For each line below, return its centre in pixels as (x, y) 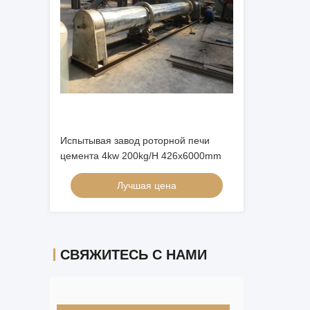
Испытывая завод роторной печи (135, 140)
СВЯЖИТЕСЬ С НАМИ (134, 255)
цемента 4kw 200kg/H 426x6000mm (141, 156)
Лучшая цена (147, 185)
